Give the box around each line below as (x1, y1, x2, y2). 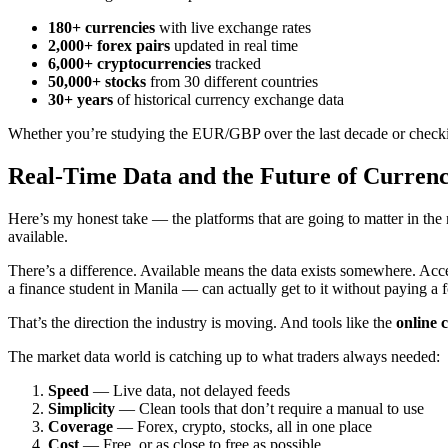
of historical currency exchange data (113, 90, 344, 108)
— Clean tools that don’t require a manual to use (115, 399, 424, 417)
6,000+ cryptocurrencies (48, 54, 211, 72)
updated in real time (170, 36, 298, 54)
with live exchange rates (155, 18, 311, 36)
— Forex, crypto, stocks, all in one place (113, 417, 372, 435)
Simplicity (48, 399, 115, 417)
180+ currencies (48, 18, 155, 36)
